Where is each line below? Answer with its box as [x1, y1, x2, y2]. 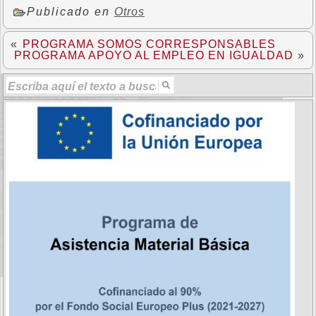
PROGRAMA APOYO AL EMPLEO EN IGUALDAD [14, 49, 293, 61]
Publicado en [27, 6, 114, 18]
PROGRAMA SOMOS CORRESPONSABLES [23, 38, 276, 50]
